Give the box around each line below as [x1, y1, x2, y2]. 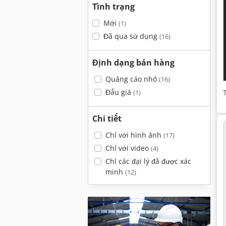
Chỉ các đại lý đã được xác [105, 156, 191, 166]
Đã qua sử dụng [103, 31, 159, 41]
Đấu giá [105, 87, 133, 97]
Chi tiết [92, 113, 122, 124]
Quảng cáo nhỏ [105, 74, 159, 84]
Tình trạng [92, 1, 135, 12]
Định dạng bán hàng [92, 57, 175, 68]
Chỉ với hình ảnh [105, 130, 163, 140]
